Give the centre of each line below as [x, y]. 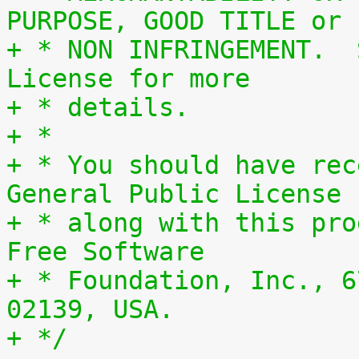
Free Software [105, 252]
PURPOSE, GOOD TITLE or [174, 21]
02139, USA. [90, 309]
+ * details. [98, 107]
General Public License [174, 194]
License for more [128, 79]
